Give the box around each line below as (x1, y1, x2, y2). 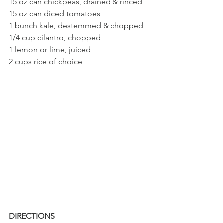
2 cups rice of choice (9, 56, 82, 66)
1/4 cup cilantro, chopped (9, 32, 101, 42)
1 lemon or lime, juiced (9, 44, 91, 54)
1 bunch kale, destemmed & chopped (9, 20, 145, 30)
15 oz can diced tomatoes (9, 8, 100, 18)
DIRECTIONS (9, 211, 55, 221)
